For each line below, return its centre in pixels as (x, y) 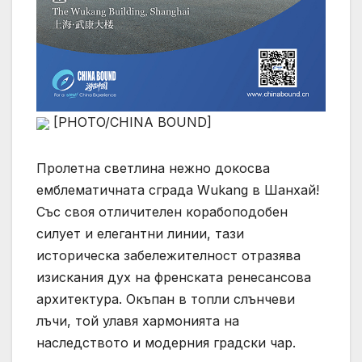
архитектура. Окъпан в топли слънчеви (166, 299)
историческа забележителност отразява (168, 255)
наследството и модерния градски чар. (166, 343)
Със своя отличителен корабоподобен (162, 212)
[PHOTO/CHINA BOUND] (130, 122)
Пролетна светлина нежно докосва (153, 168)
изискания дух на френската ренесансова (174, 277)
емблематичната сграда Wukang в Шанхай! (178, 190)
